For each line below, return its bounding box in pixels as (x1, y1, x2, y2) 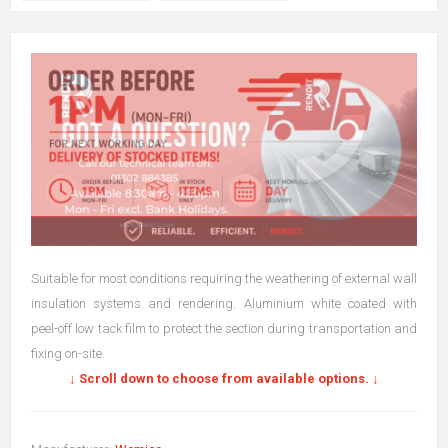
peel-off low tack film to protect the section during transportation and (31, 320, 417, 336)
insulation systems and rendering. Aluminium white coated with (31, 295, 417, 311)
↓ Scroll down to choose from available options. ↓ (69, 370, 379, 386)
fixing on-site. (31, 345, 105, 361)
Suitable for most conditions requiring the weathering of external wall (31, 270, 417, 286)
